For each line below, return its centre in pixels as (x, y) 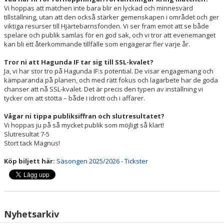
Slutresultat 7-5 (27, 134)
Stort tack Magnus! (32, 143)
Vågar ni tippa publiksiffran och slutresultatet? (84, 116)
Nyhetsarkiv (31, 214)
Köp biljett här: (29, 161)
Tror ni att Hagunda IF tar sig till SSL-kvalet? (79, 62)
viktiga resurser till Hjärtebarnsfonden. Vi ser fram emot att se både (106, 26)
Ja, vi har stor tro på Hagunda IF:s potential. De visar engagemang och (109, 71)
